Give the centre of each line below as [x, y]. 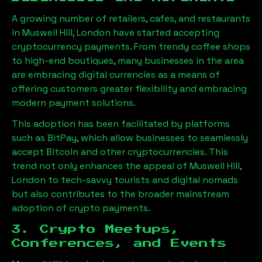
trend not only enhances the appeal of [101, 166]
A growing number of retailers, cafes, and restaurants [131, 18]
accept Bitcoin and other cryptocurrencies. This [120, 152]
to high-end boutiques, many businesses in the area [128, 61]
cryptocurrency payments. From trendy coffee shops [131, 46]
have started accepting [166, 32]
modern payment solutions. [74, 103]
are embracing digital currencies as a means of [116, 75]
